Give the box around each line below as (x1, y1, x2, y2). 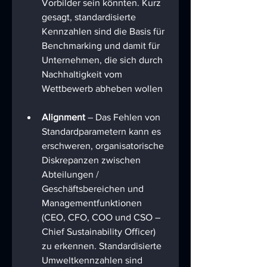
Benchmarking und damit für (42, 41, 162, 51)
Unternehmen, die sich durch (42, 55, 165, 66)
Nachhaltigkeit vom (42, 69, 125, 80)
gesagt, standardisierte (42, 12, 138, 23)
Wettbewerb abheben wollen (42, 83, 163, 94)
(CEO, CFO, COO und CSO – (42, 212, 163, 223)
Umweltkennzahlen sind (42, 255, 145, 266)
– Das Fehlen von (85, 112, 163, 123)
